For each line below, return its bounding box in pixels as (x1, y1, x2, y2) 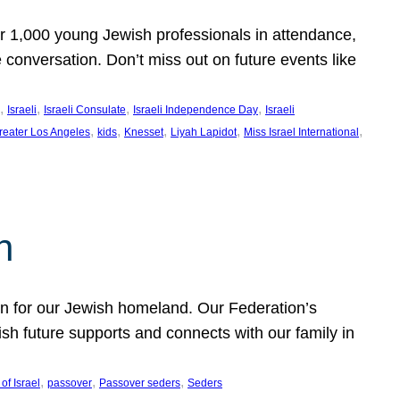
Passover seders (99, 377, 180, 389)
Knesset (124, 126, 163, 138)
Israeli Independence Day (133, 104, 258, 116)
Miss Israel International (244, 126, 359, 138)
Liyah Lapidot (171, 126, 237, 138)
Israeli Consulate (44, 104, 126, 116)
